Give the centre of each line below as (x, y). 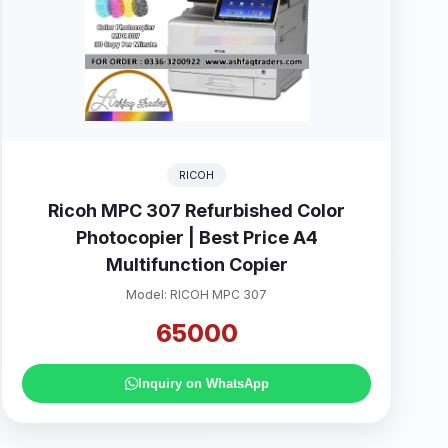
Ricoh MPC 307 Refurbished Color (197, 210)
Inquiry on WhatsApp (203, 383)
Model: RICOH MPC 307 (197, 294)
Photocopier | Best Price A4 (196, 237)
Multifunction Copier (196, 264)
